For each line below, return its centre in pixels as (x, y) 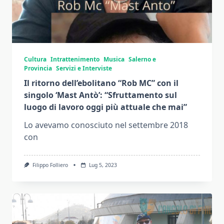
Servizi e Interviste (84, 68)
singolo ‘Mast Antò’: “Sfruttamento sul (100, 95)
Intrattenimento (75, 59)
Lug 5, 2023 (103, 165)
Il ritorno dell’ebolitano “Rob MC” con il (101, 83)
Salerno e (142, 59)
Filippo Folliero (50, 165)
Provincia (38, 68)
